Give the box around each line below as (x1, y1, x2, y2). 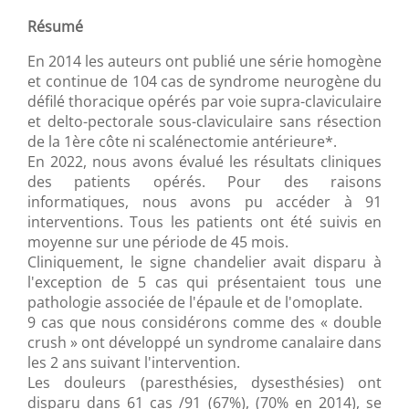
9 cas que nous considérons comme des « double (27, 312, 382, 333)
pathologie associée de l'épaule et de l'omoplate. (27, 292, 362, 313)
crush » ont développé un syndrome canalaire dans (27, 332, 382, 353)
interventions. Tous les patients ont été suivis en (27, 212, 382, 233)
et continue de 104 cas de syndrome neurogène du (27, 71, 382, 92)
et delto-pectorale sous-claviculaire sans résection (27, 111, 382, 132)
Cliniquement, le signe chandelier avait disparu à (27, 252, 382, 273)
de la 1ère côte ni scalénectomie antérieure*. (27, 131, 337, 152)
